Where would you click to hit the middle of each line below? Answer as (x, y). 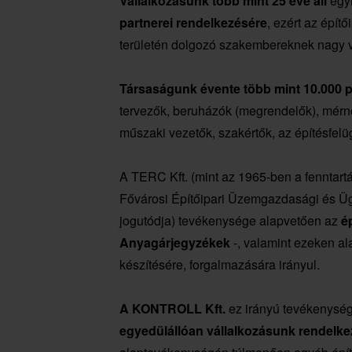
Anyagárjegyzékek (175, 243)
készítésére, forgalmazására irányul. (220, 265)
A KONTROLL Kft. (172, 309)
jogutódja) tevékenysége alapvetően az (230, 221)
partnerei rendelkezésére (193, 23)
